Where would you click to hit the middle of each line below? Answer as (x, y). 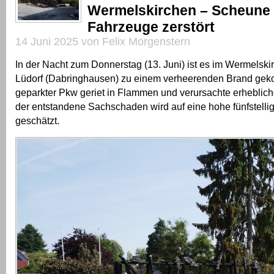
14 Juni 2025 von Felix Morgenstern (103, 41)
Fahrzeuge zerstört (151, 27)
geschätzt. (37, 120)
